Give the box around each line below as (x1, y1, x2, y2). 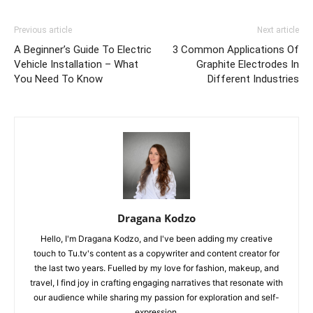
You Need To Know (14, 72, 103, 85)
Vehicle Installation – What (14, 57, 138, 71)
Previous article (14, 24, 72, 35)
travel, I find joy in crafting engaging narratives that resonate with (30, 277, 283, 288)
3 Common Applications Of (173, 43, 299, 56)
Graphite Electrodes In (196, 57, 299, 71)
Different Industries (208, 72, 299, 85)
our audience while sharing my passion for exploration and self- (34, 291, 279, 303)
